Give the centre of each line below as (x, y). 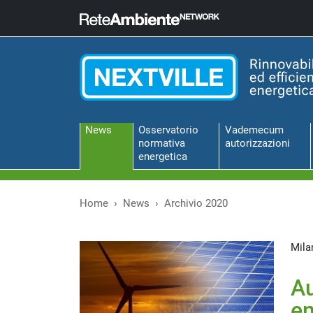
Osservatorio (168, 130)
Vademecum (254, 130)
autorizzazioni (257, 144)
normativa (161, 144)
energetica (162, 157)
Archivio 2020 (196, 203)
